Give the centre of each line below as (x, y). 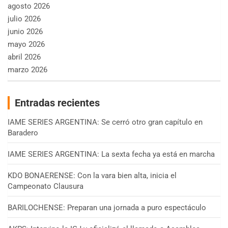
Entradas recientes (57, 103)
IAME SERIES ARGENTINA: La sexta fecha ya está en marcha (111, 154)
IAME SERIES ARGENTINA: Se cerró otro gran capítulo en (105, 122)
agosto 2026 (29, 6)
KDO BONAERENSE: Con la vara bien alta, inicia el (92, 176)
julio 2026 (24, 19)
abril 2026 (24, 57)
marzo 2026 (27, 70)
